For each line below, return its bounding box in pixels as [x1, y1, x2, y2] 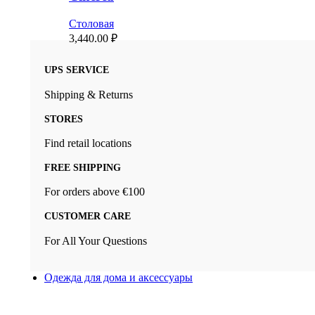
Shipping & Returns [44, 88, 133, 101]
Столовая [69, 17, 114, 30]
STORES [44, 113, 83, 124]
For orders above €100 [44, 186, 145, 198]
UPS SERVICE [44, 65, 109, 76]
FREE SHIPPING [44, 162, 121, 173]
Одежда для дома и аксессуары [44, 271, 193, 283]
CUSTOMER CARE [44, 210, 131, 221]
